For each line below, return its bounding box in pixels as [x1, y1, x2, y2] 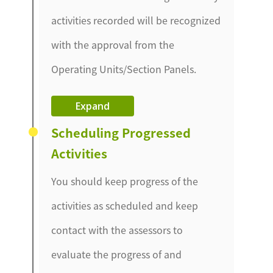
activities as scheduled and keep [51, 198, 199, 213]
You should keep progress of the [51, 174, 199, 189]
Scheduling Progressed [51, 124, 191, 142]
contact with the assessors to [51, 222, 183, 238]
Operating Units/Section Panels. [51, 62, 197, 77]
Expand [76, 99, 110, 113]
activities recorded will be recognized [51, 13, 221, 28]
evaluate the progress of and [51, 247, 182, 262]
